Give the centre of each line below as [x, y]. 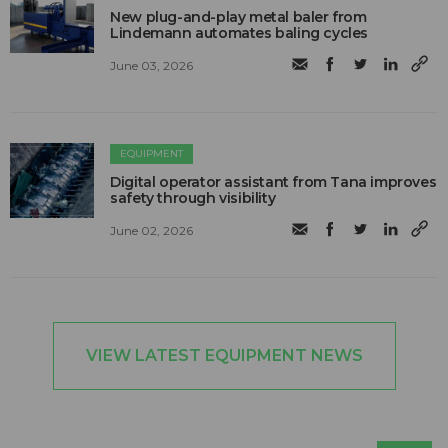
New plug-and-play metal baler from [238, 17]
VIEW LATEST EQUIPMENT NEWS [224, 356]
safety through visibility [193, 198]
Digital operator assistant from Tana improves [273, 182]
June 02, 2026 [152, 230]
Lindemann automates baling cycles [239, 33]
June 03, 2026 [152, 65]
